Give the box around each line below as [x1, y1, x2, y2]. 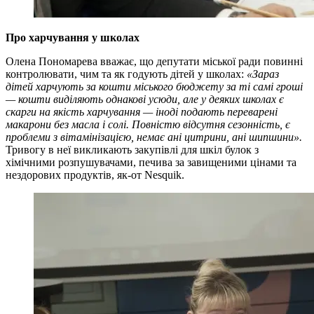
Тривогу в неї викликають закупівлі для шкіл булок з [6, 143, 259, 156]
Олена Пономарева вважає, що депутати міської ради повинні [6, 55, 303, 67]
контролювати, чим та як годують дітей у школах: [6, 67, 247, 80]
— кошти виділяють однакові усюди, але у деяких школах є [6, 93, 284, 105]
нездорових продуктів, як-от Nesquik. [6, 168, 184, 181]
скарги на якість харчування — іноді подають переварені [6, 105, 278, 118]
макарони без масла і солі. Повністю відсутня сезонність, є [6, 118, 290, 130]
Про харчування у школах [6, 31, 139, 43]
